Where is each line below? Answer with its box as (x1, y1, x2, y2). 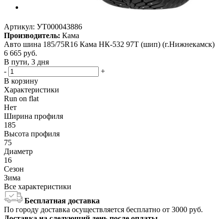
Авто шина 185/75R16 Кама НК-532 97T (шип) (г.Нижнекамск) (4, 40, 215, 49)
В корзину (4, 77, 38, 86)
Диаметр (4, 147, 33, 156)
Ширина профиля (4, 112, 63, 121)
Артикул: (4, 22, 35, 31)
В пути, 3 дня (4, 58, 49, 66)
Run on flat (4, 94, 39, 103)
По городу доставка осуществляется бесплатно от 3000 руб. (4, 205, 203, 214)
